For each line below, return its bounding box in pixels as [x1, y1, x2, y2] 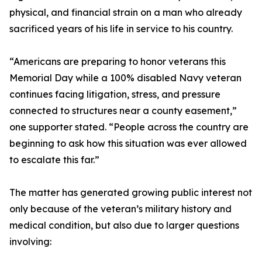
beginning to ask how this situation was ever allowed [9, 137, 247, 150]
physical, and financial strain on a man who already [9, 6, 242, 19]
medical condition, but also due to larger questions [9, 219, 239, 232]
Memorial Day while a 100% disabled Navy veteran [9, 72, 242, 84]
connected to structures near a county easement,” [9, 105, 237, 117]
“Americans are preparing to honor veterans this [9, 56, 226, 68]
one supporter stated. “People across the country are [9, 121, 249, 133]
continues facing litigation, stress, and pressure [9, 88, 220, 101]
